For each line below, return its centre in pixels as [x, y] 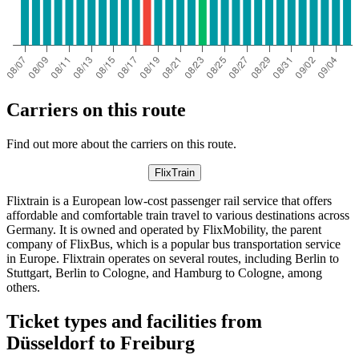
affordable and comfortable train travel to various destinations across [178, 215]
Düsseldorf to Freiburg [101, 343]
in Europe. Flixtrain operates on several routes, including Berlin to [173, 258]
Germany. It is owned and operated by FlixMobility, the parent [164, 229]
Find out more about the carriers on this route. [121, 143]
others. [23, 287]
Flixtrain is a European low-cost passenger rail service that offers [169, 200]
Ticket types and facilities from [134, 321]
